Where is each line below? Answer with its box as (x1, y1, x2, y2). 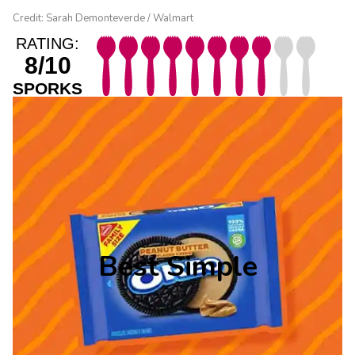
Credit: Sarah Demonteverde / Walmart (13, 10, 193, 25)
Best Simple (97, 247, 258, 287)
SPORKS (13, 78, 82, 97)
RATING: (16, 34, 79, 52)
